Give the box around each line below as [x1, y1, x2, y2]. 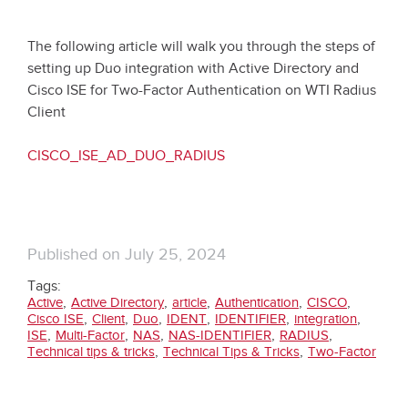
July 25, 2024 [125, 245, 226, 263]
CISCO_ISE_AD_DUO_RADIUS [27, 148, 225, 164]
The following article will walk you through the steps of [27, 38, 375, 55]
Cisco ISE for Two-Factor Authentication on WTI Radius [27, 82, 376, 98]
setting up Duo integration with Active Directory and [27, 60, 359, 76]
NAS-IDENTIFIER [168, 328, 271, 342]
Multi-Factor [56, 328, 125, 342]
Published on [27, 245, 125, 263]
